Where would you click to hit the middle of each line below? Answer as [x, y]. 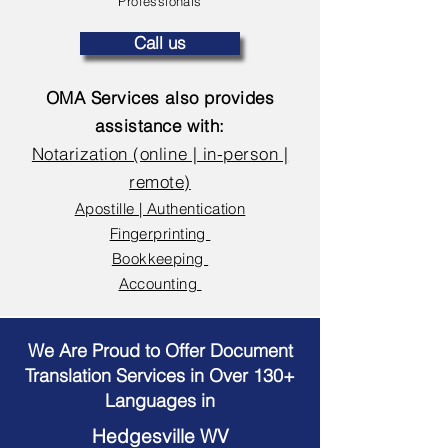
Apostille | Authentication [160, 208]
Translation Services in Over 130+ [160, 375]
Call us [160, 43]
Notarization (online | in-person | [160, 153]
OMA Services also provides [160, 97]
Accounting [160, 283]
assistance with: [160, 125]
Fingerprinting [160, 233]
